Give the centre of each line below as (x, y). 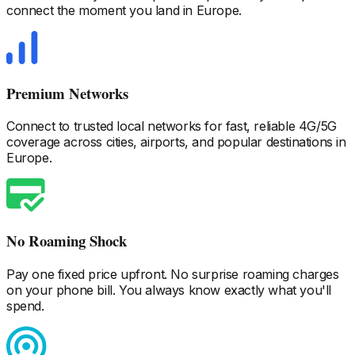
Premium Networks (67, 93)
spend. (25, 305)
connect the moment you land (93, 10)
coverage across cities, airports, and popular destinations (170, 142)
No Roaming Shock (67, 241)
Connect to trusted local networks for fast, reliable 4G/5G (172, 126)
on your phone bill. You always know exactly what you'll (169, 290)
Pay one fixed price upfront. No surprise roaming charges (173, 274)
